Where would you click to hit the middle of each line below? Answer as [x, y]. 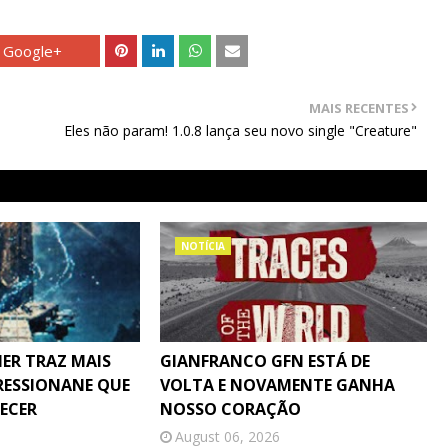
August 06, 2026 [227, 436]
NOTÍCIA [202, 246]
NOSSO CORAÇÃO [230, 409]
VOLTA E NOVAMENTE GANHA [277, 385]
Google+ [32, 51]
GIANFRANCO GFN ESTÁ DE [264, 361]
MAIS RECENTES [358, 108]
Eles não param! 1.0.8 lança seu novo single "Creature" [240, 130]
